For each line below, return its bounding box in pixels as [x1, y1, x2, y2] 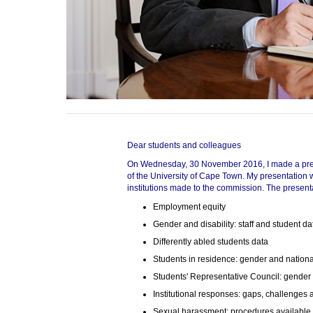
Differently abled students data [152, 237, 268, 247]
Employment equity [152, 202, 226, 212]
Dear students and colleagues [126, 140, 241, 151]
